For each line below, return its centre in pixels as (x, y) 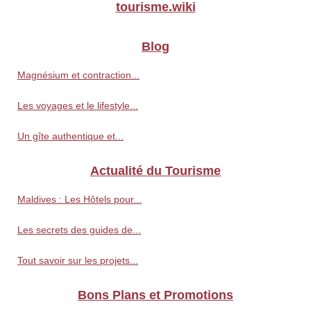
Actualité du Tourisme (155, 171)
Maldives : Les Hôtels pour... (79, 200)
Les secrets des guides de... (79, 230)
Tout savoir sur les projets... (78, 261)
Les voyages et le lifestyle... (78, 106)
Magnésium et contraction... (78, 75)
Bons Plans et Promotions (155, 295)
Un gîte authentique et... (70, 136)
